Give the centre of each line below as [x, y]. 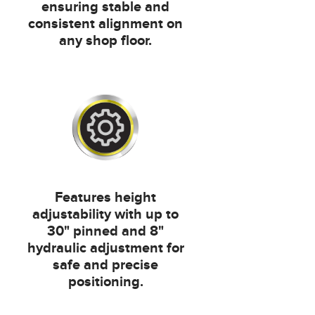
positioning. [105, 282]
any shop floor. [106, 41]
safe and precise [106, 265]
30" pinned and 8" [106, 232]
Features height [106, 198]
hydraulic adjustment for [105, 249]
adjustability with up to [106, 215]
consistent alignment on [106, 24]
